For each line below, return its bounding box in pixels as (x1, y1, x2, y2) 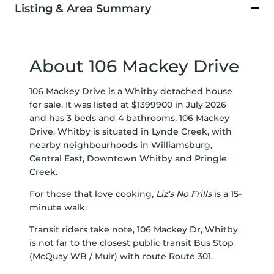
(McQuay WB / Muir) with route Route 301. (29, 251, 213, 262)
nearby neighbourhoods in (29, 139, 151, 151)
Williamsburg (151, 139, 210, 151)
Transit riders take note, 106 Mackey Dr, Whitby (29, 224, 238, 235)
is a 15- (212, 188, 242, 200)
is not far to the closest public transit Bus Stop (29, 237, 234, 249)
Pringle (194, 153, 227, 165)
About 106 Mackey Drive (29, 56, 239, 77)
